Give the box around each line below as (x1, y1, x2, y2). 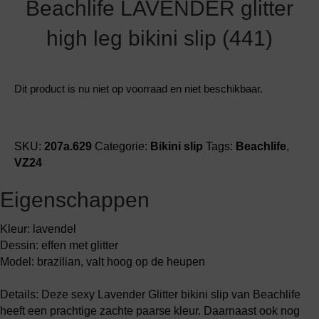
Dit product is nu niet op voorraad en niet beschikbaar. (14, 83, 263, 95)
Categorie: (95, 140, 150, 152)
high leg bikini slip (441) (46, 26, 273, 50)
